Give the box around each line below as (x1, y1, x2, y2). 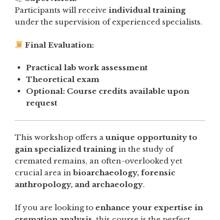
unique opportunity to (106, 133, 197, 142)
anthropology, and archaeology (15, 180, 143, 190)
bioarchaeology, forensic (73, 168, 175, 178)
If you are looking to (15, 202, 95, 212)
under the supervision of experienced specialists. (15, 17, 202, 27)
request (26, 98, 57, 108)
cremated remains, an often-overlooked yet (15, 156, 182, 166)
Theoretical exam (26, 75, 99, 84)
